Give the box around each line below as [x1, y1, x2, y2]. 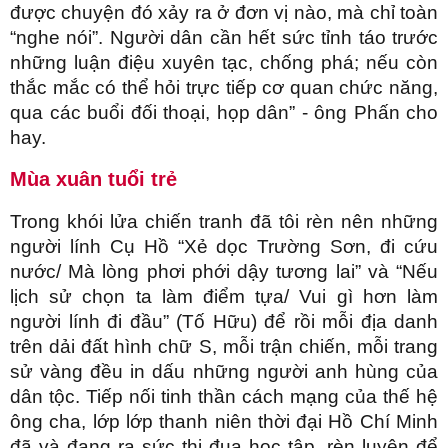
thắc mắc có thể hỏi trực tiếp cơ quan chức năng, [10, 77, 438, 99]
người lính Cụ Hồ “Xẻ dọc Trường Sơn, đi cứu [10, 236, 438, 258]
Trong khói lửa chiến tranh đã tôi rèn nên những [10, 211, 438, 233]
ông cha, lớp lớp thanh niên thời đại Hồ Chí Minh [10, 411, 438, 433]
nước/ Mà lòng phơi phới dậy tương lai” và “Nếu [10, 261, 438, 283]
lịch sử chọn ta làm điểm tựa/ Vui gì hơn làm [10, 286, 438, 308]
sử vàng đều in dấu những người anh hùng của [10, 361, 438, 383]
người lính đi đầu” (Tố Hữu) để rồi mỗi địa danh [10, 311, 438, 333]
